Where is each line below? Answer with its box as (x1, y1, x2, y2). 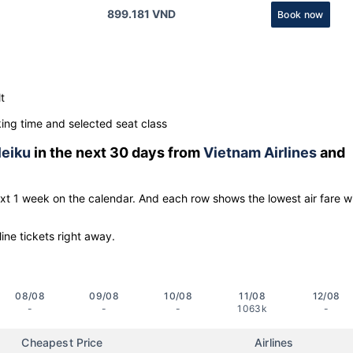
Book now (277, 8, 324, 20)
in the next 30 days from (31, 143, 203, 161)
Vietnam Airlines (203, 143, 317, 161)
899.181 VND (106, 7, 176, 21)
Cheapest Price (21, 335, 103, 349)
